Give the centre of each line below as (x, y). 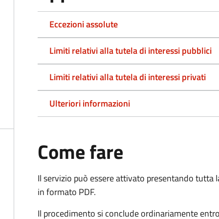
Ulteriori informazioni (90, 103)
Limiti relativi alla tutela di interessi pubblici (131, 51)
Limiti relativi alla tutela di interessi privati (128, 77)
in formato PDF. (67, 192)
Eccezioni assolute (84, 24)
